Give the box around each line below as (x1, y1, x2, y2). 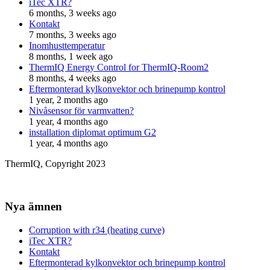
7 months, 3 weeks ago (29, 30, 116, 40)
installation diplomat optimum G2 (29, 127, 156, 138)
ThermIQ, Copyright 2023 (5, 159, 105, 169)
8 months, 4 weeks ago (29, 73, 116, 84)
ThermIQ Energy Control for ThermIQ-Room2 (29, 62, 209, 73)
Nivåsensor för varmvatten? (29, 105, 134, 116)
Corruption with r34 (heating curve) (29, 224, 165, 235)
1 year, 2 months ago (29, 95, 108, 105)
